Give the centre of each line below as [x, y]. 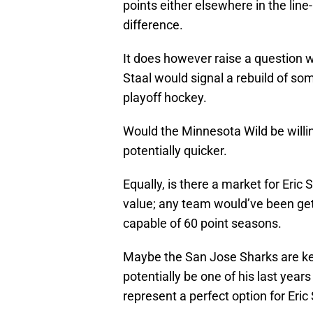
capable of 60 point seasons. [202, 224]
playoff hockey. [165, 98]
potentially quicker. [175, 151]
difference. [153, 25]
